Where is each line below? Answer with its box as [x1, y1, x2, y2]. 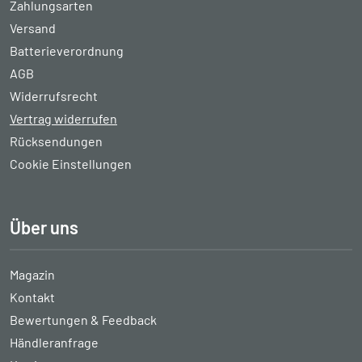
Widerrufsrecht [10, 88, 98, 104]
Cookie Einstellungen [10, 156, 132, 172]
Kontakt [10, 289, 55, 305]
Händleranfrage [10, 335, 99, 351]
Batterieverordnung [10, 43, 124, 59]
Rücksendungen [10, 133, 103, 149]
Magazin [10, 267, 55, 283]
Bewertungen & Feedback [10, 312, 157, 328]
